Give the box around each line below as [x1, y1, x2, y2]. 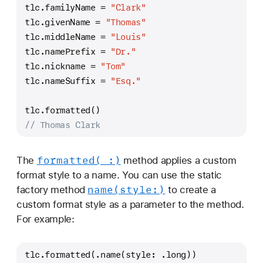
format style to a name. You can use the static [16, 168, 222, 181]
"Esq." [110, 75, 141, 87]
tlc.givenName [25, 16, 96, 28]
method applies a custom [120, 154, 237, 166]
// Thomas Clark [25, 119, 100, 131]
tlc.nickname [25, 60, 90, 72]
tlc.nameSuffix [25, 75, 100, 87]
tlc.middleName [25, 31, 100, 43]
